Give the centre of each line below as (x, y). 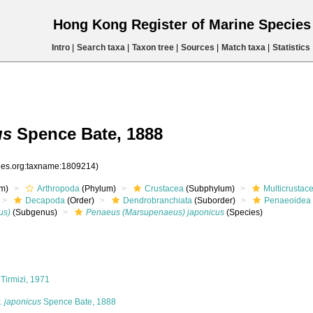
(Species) (243, 212)
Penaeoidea (287, 201)
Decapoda (45, 201)
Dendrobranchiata (158, 201)
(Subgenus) (34, 212)
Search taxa (101, 48)
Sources (197, 48)
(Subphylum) (209, 189)
